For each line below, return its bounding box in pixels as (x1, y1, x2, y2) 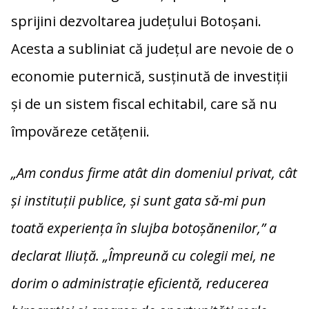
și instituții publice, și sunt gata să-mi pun (10, 191, 266, 210)
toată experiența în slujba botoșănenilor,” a (10, 219, 277, 238)
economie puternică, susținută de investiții (10, 67, 288, 86)
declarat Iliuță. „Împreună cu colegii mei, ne (10, 246, 275, 266)
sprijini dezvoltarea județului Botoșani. (10, 12, 261, 31)
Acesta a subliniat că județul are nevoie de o (10, 39, 294, 59)
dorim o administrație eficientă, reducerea (10, 274, 268, 293)
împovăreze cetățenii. (10, 122, 150, 141)
